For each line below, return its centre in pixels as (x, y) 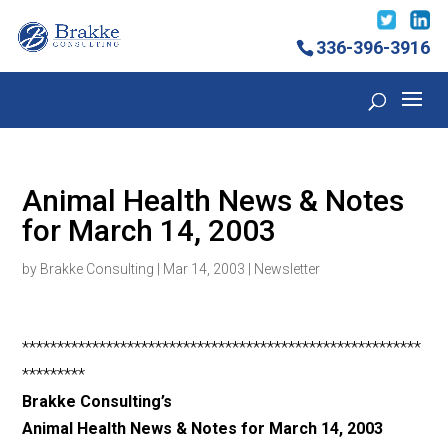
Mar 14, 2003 (204, 269)
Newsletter (287, 269)
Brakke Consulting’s (97, 402)
